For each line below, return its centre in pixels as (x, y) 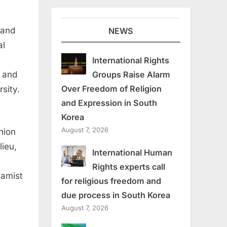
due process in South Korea (116, 195)
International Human (132, 152)
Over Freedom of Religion (111, 88)
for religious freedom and (111, 181)
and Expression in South (109, 103)
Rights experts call (128, 166)
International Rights (130, 60)
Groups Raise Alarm (131, 74)
